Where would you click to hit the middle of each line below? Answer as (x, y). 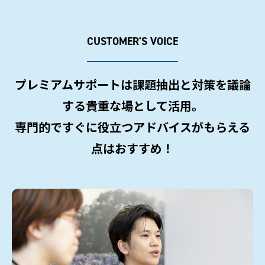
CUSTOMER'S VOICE (132, 42)
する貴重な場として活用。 (132, 106)
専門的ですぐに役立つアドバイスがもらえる (132, 127)
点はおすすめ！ (132, 148)
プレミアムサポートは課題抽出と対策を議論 (132, 85)
